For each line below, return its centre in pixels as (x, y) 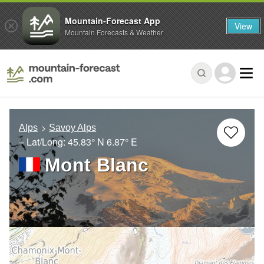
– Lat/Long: (43, 142)
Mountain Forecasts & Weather (114, 32)
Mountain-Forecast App (113, 20)
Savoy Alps (73, 128)
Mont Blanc (97, 165)
